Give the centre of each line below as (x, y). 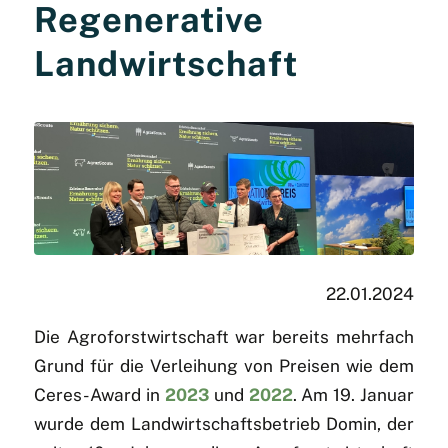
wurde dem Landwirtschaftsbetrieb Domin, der (224, 424)
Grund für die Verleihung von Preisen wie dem (224, 366)
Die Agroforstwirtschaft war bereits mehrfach (224, 337)
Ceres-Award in (99, 395)
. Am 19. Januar (353, 395)
